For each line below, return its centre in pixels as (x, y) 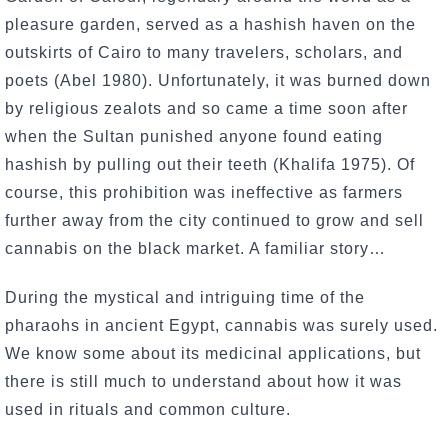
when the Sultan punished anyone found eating (194, 136)
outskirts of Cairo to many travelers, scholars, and (204, 52)
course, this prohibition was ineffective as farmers (204, 192)
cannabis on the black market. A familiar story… (195, 248)
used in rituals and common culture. (150, 409)
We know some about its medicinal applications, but (213, 353)
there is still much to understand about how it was (203, 381)
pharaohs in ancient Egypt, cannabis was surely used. (221, 325)
